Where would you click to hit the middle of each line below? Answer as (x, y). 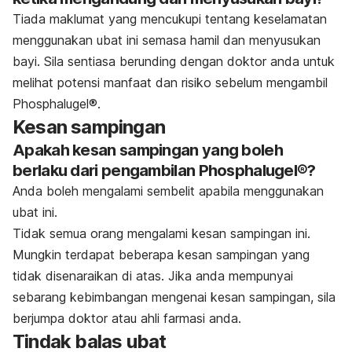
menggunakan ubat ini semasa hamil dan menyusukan (167, 40)
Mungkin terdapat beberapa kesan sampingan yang (161, 255)
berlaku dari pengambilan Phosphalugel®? (164, 171)
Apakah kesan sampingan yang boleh (148, 150)
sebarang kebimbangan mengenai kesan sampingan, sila (174, 297)
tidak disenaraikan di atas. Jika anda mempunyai (153, 276)
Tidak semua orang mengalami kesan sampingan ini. (161, 234)
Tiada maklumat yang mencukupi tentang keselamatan (170, 19)
